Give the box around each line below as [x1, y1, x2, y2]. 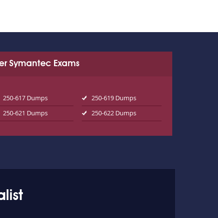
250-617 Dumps [3, 93, 48, 102]
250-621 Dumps [3, 109, 48, 117]
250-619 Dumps [91, 93, 136, 102]
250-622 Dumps [91, 109, 136, 117]
